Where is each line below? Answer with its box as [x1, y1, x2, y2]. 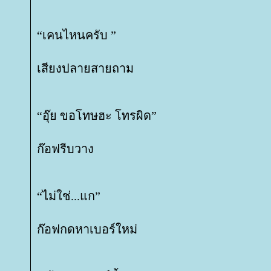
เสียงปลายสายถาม [37, 62, 134, 75]
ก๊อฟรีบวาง [37, 142, 94, 155]
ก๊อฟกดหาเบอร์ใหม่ [37, 223, 137, 236]
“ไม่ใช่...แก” [37, 189, 100, 203]
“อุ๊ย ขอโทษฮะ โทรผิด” [37, 109, 157, 122]
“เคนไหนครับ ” [37, 28, 116, 42]
